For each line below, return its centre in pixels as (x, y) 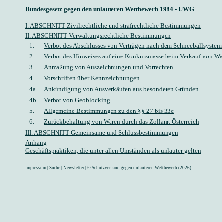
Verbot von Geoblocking (77, 100)
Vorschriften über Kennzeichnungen (92, 78)
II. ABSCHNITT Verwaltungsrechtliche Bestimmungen (98, 35)
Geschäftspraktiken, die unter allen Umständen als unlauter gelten (113, 150)
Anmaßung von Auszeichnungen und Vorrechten (109, 67)
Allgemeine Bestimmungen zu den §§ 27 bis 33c (109, 111)
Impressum (36, 168)
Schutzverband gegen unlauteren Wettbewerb (135, 168)
